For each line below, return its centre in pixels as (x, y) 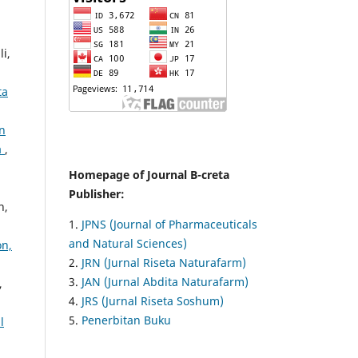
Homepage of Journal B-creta (149, 175)
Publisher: (98, 194)
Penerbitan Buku (126, 320)
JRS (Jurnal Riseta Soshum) (153, 301)
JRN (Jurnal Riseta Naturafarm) (164, 263)
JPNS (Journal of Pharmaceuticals (169, 225)
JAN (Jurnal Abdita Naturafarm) (165, 282)
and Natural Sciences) (128, 244)
